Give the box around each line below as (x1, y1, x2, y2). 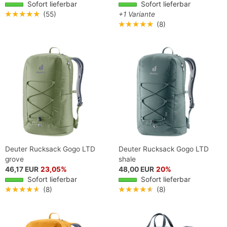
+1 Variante (119, 10, 155, 18)
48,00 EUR (119, 165, 154, 174)
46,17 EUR (5, 165, 39, 174)
